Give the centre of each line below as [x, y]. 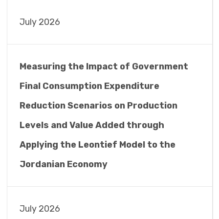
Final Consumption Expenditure [89, 86]
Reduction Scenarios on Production [98, 106]
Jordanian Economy [63, 164]
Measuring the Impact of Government [104, 66]
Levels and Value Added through [92, 125]
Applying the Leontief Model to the [97, 145]
